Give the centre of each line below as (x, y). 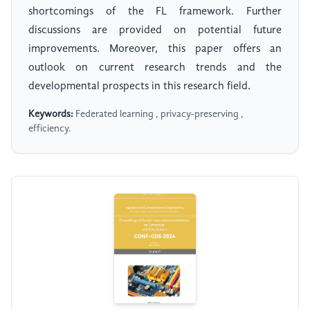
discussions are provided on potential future (155, 31)
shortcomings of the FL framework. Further (155, 12)
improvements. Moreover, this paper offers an (155, 49)
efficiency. (50, 129)
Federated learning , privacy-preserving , (158, 115)
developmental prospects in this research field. (139, 87)
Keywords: (51, 115)
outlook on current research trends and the (155, 68)
